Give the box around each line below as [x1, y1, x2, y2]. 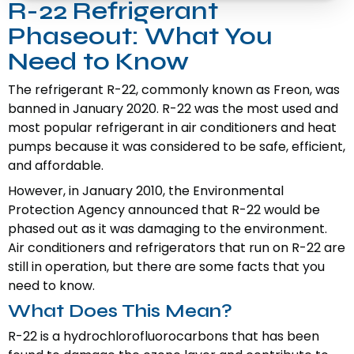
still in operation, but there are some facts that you [8, 258, 325, 277]
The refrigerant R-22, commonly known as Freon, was [8, 81, 340, 100]
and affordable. [8, 156, 104, 175]
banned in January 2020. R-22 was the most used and [8, 100, 338, 119]
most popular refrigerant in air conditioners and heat [8, 119, 337, 137]
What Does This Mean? [8, 299, 232, 323]
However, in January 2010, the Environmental [8, 182, 284, 201]
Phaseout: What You [8, 21, 273, 52]
